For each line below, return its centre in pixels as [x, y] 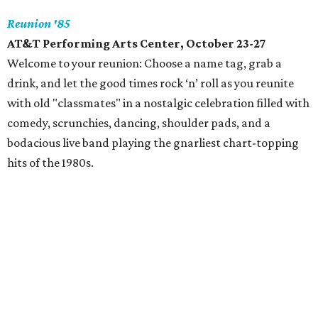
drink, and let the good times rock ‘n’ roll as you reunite [150, 83]
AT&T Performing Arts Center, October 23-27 [137, 43]
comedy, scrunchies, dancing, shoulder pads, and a [139, 123]
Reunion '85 [39, 23]
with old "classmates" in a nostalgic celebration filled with [158, 103]
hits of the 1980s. [50, 163]
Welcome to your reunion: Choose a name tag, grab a [144, 63]
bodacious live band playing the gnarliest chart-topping [153, 143]
